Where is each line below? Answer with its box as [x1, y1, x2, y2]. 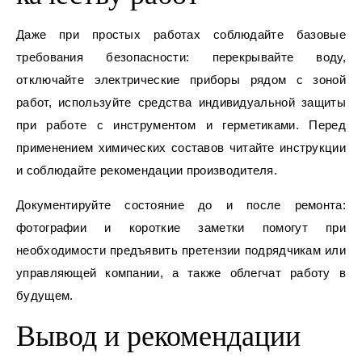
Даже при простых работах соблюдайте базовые [16, 27, 346, 42]
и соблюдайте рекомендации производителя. [16, 163, 277, 178]
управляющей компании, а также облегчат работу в [16, 266, 346, 280]
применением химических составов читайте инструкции [16, 141, 346, 155]
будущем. [16, 288, 74, 303]
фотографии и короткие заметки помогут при [16, 221, 346, 235]
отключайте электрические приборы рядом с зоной [16, 73, 346, 87]
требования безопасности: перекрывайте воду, [16, 50, 346, 65]
